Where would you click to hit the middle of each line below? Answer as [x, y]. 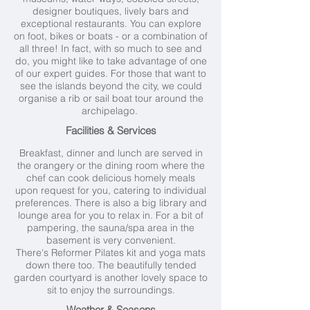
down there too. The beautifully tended [111, 265]
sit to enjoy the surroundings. [111, 290]
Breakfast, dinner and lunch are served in [111, 153]
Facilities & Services [111, 130]
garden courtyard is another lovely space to [111, 277]
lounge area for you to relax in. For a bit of [111, 215]
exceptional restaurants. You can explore [111, 24]
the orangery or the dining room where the [111, 165]
